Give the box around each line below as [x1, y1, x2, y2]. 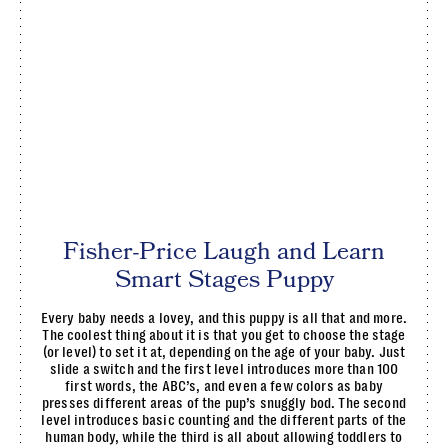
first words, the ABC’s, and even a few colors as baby [65, 377, 383, 395]
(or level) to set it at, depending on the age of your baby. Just [42, 343, 406, 361]
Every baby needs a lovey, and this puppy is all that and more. [40, 309, 408, 327]
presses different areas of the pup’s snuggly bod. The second [42, 394, 406, 412]
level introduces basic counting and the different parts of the [41, 411, 407, 429]
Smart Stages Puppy [114, 263, 334, 296]
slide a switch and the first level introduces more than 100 [49, 360, 399, 378]
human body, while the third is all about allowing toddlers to [45, 428, 403, 446]
